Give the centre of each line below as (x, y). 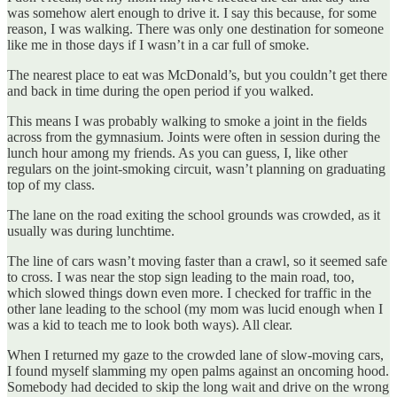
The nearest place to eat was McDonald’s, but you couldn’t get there (197, 74)
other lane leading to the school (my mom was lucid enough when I (195, 308)
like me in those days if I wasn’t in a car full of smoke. (158, 44)
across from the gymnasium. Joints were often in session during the (194, 136)
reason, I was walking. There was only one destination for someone (195, 28)
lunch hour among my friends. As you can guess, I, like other (177, 152)
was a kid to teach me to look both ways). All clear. (150, 324)
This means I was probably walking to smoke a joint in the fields (187, 121)
